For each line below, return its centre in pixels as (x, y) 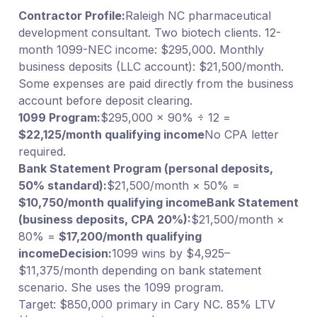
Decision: (85, 253)
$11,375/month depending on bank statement (139, 270)
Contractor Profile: (71, 15)
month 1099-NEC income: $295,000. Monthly (141, 49)
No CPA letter (241, 134)
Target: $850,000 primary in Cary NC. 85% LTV (146, 304)
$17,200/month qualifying (130, 236)
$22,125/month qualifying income (111, 134)
